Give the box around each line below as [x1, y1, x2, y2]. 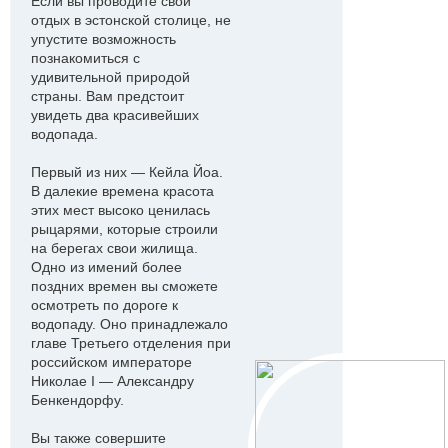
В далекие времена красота [31, 183, 214, 199]
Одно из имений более [31, 259, 182, 275]
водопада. [31, 126, 98, 142]
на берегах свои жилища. [31, 240, 198, 256]
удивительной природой [31, 69, 190, 85]
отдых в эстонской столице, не [31, 12, 231, 28]
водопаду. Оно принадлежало [31, 316, 228, 332]
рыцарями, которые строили [31, 221, 218, 237]
